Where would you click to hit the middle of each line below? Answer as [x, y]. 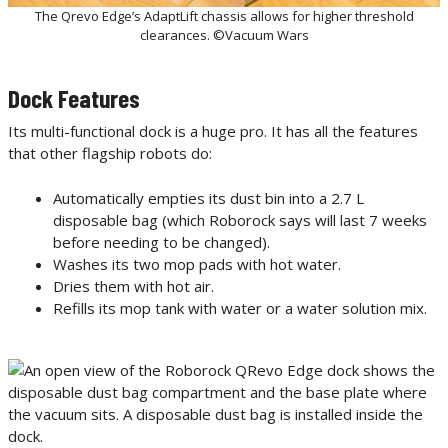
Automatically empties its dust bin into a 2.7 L [208, 197]
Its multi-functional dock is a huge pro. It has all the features [213, 131]
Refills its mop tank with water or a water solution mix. [240, 307]
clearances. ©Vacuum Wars [224, 35]
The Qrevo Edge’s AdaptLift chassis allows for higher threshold [224, 16]
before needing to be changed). [161, 241]
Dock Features [74, 98]
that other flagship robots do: [110, 153]
